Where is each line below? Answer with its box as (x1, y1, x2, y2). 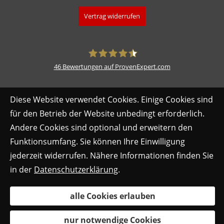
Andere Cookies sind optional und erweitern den (10, 122, 192, 133)
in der (10, 164, 34, 175)
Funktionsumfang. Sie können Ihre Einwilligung (10, 136, 185, 147)
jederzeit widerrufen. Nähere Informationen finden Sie (10, 150, 213, 161)
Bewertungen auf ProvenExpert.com (60, 61, 170, 71)
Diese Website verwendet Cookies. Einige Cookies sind (10, 94, 213, 105)
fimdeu (87, 78, 113, 89)
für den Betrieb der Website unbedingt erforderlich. (10, 108, 204, 119)
